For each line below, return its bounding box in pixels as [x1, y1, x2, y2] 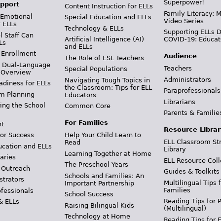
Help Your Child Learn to [64, 131, 141, 139]
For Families [64, 118, 108, 126]
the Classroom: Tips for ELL [64, 83, 152, 91]
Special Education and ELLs [64, 13, 151, 21]
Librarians [164, 98, 196, 106]
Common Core [64, 102, 110, 110]
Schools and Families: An [64, 172, 144, 180]
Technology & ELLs [64, 24, 124, 32]
